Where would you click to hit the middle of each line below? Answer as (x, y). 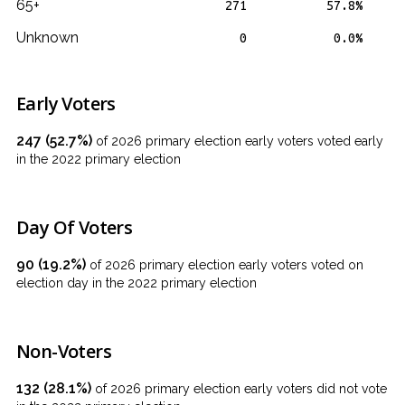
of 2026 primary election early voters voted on (225, 265)
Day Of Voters (75, 227)
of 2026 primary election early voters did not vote (239, 389)
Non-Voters (64, 351)
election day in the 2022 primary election (137, 283)
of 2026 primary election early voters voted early (238, 141)
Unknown (47, 38)
